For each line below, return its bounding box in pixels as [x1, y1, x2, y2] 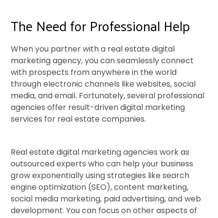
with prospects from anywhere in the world [11, 67, 177, 78]
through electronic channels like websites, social [11, 78, 196, 90]
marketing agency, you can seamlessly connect [11, 55, 194, 67]
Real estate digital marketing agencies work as [11, 146, 190, 158]
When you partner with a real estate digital [11, 43, 175, 55]
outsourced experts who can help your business [11, 158, 194, 170]
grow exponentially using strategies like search [11, 170, 190, 182]
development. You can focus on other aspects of [11, 205, 198, 217]
